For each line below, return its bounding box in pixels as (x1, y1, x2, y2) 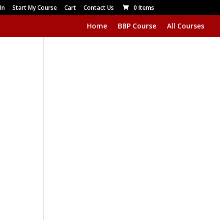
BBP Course (118, 21, 156, 30)
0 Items (133, 3, 154, 12)
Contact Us (83, 3, 114, 12)
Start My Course (12, 3, 57, 12)
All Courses (167, 21, 204, 30)
